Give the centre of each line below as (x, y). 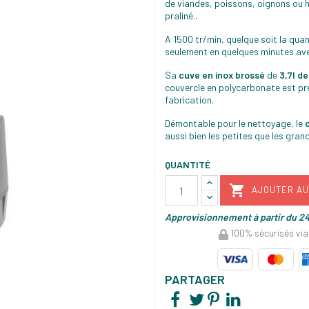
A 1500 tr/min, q (198, 39)
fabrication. (189, 100)
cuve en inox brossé (222, 75)
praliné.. (181, 16)
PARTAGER (195, 279)
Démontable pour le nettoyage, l (231, 123)
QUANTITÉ (188, 165)
